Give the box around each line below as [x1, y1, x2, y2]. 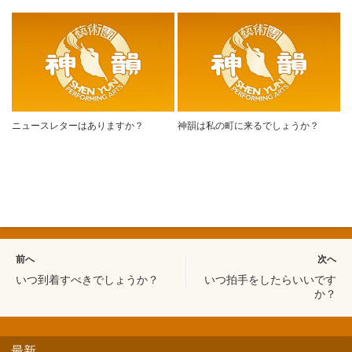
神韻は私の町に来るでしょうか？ [178, 120, 320, 132]
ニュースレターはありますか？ [12, 120, 144, 132]
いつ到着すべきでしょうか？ [16, 273, 159, 287]
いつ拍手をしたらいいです [204, 273, 336, 287]
